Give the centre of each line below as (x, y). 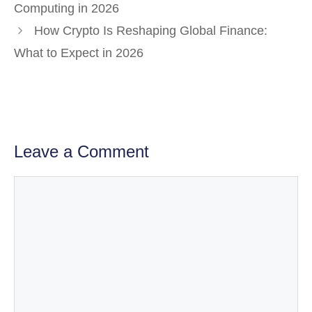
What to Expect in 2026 (79, 53)
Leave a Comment (81, 152)
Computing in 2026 (67, 9)
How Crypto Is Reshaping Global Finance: (150, 31)
